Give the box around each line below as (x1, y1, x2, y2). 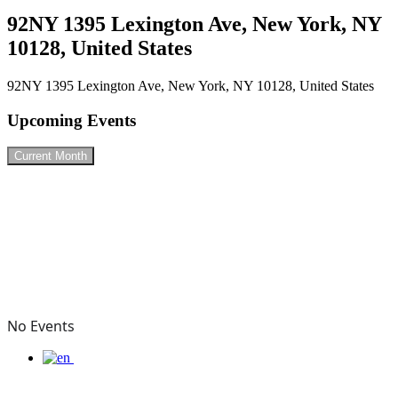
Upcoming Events (7, 110, 136, 130)
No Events (7, 316, 75, 337)
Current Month (14, 149, 87, 163)
